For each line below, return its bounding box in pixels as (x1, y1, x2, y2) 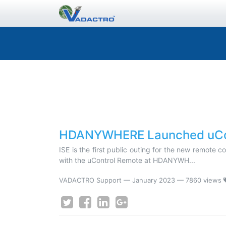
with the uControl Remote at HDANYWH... (59, 156, 195, 164)
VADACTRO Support (59, 176, 122, 184)
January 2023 (132, 176, 175, 184)
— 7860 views (177, 176, 223, 184)
